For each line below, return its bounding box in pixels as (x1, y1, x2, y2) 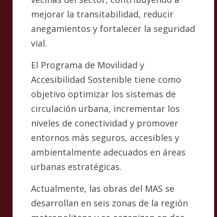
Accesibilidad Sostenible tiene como (31, 74, 181, 85)
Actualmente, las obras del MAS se (31, 183, 174, 194)
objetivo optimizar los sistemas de (31, 88, 176, 100)
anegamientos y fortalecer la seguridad (31, 23, 195, 34)
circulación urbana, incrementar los (31, 103, 180, 114)
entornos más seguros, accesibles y (31, 132, 179, 143)
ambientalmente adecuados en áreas (31, 146, 186, 158)
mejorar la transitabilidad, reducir (31, 8, 173, 20)
